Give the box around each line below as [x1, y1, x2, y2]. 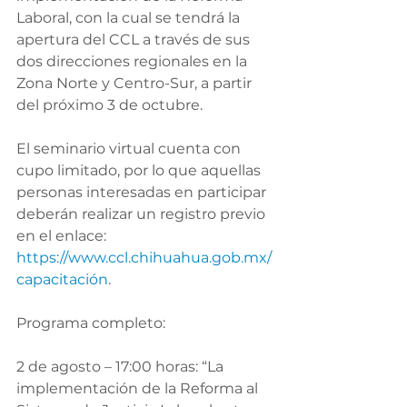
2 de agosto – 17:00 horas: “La [16, 358, 227, 376]
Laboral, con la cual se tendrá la [16, 9, 243, 27]
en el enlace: [16, 227, 110, 245]
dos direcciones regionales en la [16, 53, 251, 71]
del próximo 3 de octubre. [16, 96, 203, 114]
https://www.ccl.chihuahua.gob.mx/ [16, 249, 272, 267]
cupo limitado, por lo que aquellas [16, 162, 264, 180]
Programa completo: [16, 314, 165, 333]
